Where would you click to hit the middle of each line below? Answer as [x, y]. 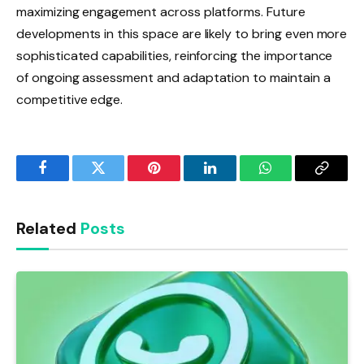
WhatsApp [296, 180]
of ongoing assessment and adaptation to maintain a [173, 77]
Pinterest [179, 180]
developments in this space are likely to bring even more [182, 33]
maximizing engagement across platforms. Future [161, 11]
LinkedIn [235, 180]
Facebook [69, 180]
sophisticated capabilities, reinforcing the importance [175, 55]
